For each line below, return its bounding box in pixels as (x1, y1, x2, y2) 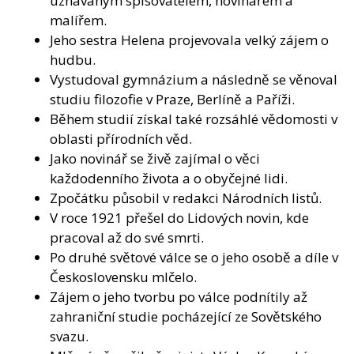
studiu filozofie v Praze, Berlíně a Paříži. (50, 89, 295, 108)
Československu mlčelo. (50, 267, 197, 286)
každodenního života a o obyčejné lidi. (50, 168, 288, 187)
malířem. (50, 10, 107, 29)
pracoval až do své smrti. (50, 228, 204, 247)
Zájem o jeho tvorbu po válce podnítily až (50, 287, 307, 306)
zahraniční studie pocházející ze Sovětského (50, 307, 322, 326)
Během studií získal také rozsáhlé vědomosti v (50, 109, 337, 128)
